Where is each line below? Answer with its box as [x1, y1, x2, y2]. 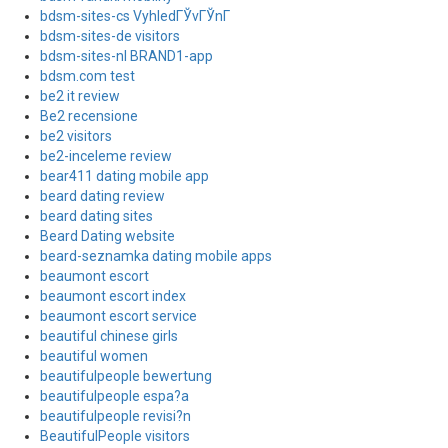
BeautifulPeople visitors [40, 428, 190, 444]
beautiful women [40, 348, 148, 364]
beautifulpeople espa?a [40, 388, 189, 404]
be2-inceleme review [40, 148, 172, 164]
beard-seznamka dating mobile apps [40, 248, 272, 264]
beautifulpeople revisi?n [40, 408, 191, 424]
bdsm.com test [40, 68, 135, 84]
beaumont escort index [40, 288, 186, 304]
